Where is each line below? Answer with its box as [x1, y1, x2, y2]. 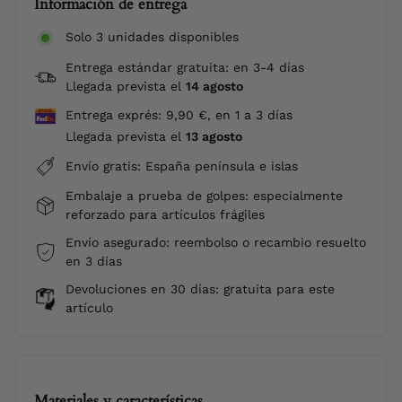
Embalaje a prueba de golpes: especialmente [66, 188, 343, 203]
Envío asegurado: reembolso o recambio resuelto [66, 235, 366, 249]
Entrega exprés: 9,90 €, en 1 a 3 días [66, 108, 293, 122]
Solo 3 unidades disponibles [66, 30, 239, 44]
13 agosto [186, 129, 242, 144]
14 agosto [186, 79, 243, 93]
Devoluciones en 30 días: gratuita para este [66, 282, 335, 296]
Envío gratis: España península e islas [66, 159, 298, 173]
